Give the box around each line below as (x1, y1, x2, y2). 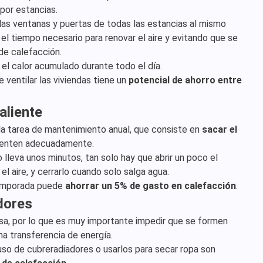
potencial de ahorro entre (129, 75, 242, 86)
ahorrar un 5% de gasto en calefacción (65, 180, 236, 191)
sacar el (202, 124, 237, 135)
